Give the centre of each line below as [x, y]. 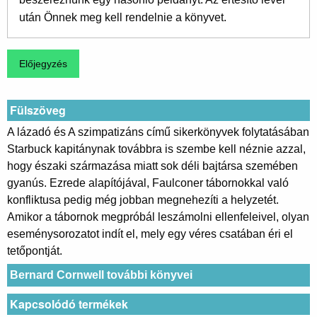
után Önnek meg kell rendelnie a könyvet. [123, 18]
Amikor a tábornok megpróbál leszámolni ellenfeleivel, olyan [158, 217]
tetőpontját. [35, 250]
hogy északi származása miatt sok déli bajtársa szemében [152, 166]
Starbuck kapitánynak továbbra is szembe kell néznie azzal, [156, 149]
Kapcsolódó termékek [69, 304]
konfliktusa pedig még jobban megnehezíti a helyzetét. [143, 200]
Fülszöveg [38, 110]
